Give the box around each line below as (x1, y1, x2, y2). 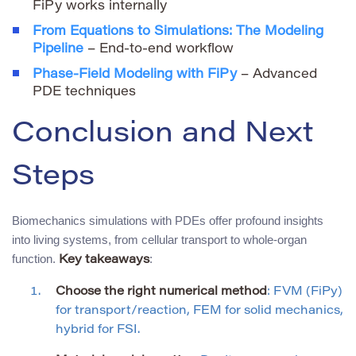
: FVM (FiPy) (267, 286, 342, 299)
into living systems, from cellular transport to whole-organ (12, 233, 307, 247)
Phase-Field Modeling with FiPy (33, 68, 237, 82)
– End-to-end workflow (83, 43, 234, 56)
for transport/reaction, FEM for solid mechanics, (56, 305, 343, 318)
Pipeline (33, 43, 83, 56)
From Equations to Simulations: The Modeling (33, 25, 323, 39)
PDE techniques (33, 86, 136, 99)
